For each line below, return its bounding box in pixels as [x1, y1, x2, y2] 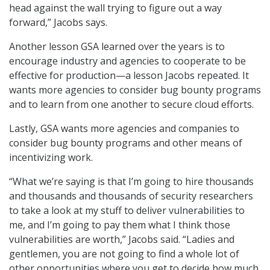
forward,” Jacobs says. [9, 16, 107, 30]
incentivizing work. [9, 151, 93, 165]
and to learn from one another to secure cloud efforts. [9, 98, 254, 111]
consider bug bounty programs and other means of [9, 136, 242, 150]
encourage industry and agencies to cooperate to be [9, 54, 246, 68]
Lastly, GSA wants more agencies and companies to [9, 122, 239, 136]
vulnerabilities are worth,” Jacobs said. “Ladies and [9, 233, 234, 246]
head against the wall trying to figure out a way [9, 1, 222, 15]
